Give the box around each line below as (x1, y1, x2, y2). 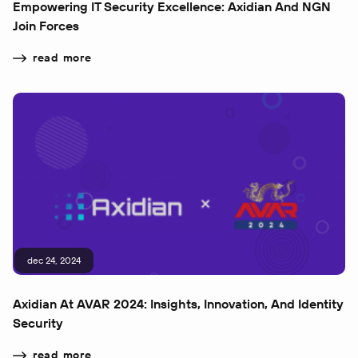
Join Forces (13, 18, 79, 34)
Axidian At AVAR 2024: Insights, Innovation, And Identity (13, 296, 344, 312)
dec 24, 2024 (27, 254, 81, 267)
